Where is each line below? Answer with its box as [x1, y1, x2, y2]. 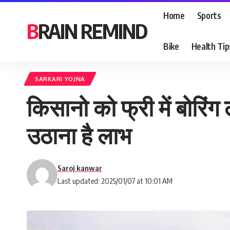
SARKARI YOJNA [35, 75, 86, 83]
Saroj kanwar [57, 163, 102, 172]
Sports [197, 9, 221, 21]
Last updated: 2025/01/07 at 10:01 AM [57, 176, 172, 185]
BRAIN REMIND [38, 18, 147, 44]
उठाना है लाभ [27, 121, 131, 149]
